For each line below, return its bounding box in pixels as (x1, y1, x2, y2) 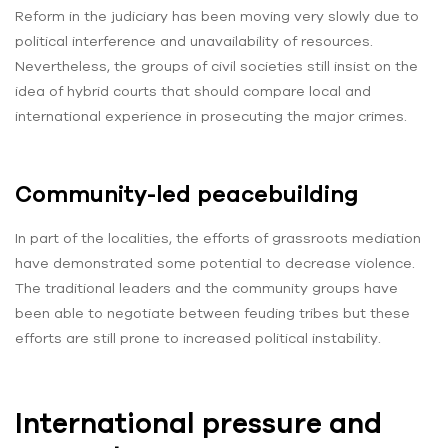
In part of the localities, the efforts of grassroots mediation (15, 230, 421, 247)
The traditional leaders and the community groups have (15, 280, 398, 297)
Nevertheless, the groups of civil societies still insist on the (15, 57, 418, 74)
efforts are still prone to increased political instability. (15, 330, 381, 347)
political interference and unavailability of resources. (15, 32, 373, 49)
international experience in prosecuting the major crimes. (15, 107, 407, 124)
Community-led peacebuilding (15, 181, 358, 208)
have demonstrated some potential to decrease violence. (15, 255, 415, 272)
